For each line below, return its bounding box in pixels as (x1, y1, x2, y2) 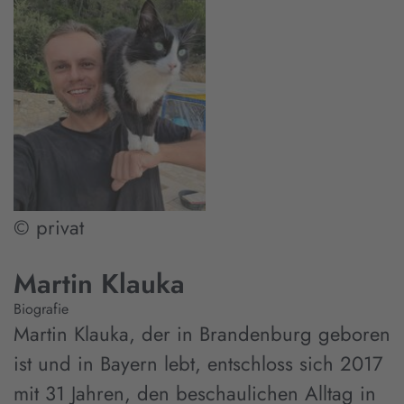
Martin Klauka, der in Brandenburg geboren (14, 318, 390, 348)
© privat (14, 212, 84, 242)
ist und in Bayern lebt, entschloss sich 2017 (14, 348, 383, 378)
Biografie (14, 298, 69, 319)
